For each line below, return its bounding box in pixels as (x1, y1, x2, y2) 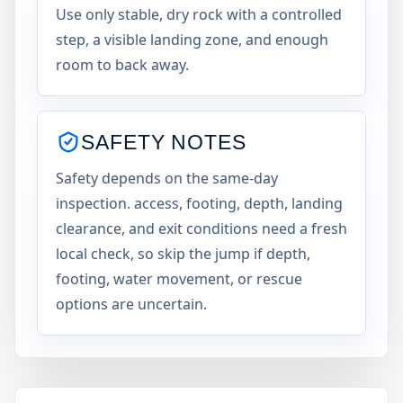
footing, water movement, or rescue (56, 269, 302, 289)
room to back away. (56, 55, 189, 75)
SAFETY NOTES (81, 130, 247, 154)
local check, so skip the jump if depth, (56, 244, 310, 264)
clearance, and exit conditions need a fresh (56, 219, 347, 238)
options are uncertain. (56, 294, 207, 314)
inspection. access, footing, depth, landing (56, 193, 343, 213)
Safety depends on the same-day (56, 168, 278, 188)
